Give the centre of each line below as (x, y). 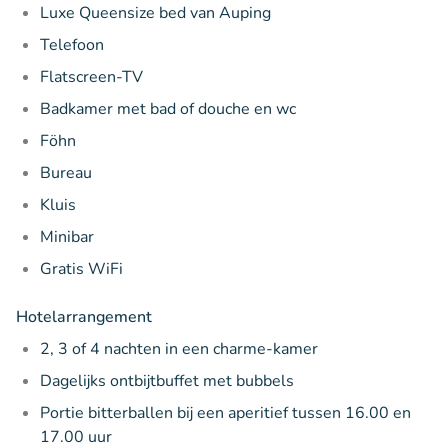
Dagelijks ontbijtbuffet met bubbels (167, 380)
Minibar (67, 236)
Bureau (66, 172)
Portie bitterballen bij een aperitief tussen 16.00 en (225, 412)
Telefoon (72, 44)
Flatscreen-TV (91, 76)
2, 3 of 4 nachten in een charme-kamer (179, 348)
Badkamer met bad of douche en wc (168, 108)
